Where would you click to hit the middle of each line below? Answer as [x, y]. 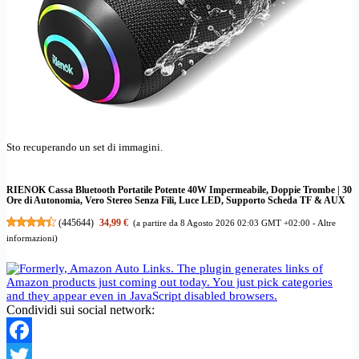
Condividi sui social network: [81, 310]
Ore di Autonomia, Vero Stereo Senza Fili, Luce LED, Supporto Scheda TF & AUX [176, 200]
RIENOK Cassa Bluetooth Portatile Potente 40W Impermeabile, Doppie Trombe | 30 [179, 190]
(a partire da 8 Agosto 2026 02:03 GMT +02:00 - [226, 222]
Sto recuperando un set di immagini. [85, 147]
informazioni [30, 238]
